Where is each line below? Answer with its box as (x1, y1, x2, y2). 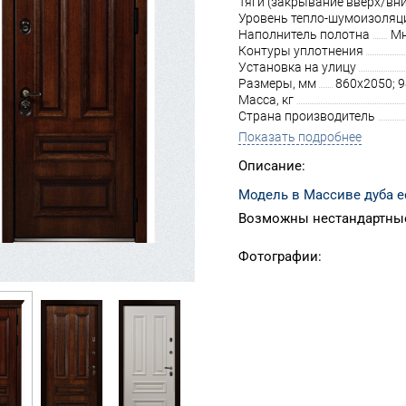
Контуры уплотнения (238, 43, 363, 58)
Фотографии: (238, 248, 322, 265)
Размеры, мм (238, 76, 316, 91)
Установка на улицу (238, 60, 356, 74)
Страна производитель (238, 109, 375, 123)
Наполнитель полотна (238, 27, 370, 42)
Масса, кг (238, 92, 294, 107)
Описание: (238, 158, 305, 174)
